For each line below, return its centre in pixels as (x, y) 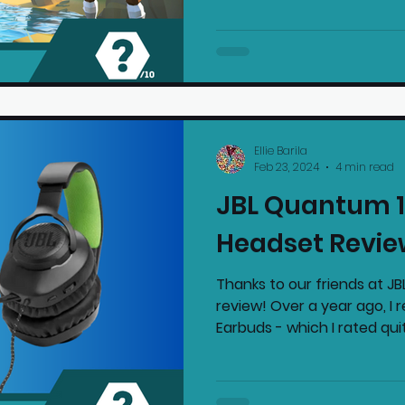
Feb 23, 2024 (287, 167)
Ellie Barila (281, 150)
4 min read (365, 167)
